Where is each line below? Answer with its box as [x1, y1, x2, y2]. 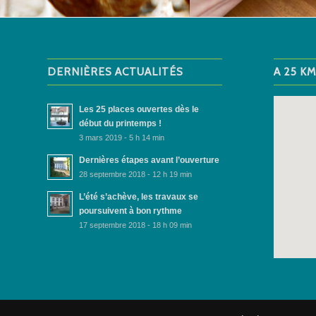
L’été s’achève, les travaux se [79, 192, 198, 202]
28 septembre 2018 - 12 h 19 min [79, 170, 192, 179]
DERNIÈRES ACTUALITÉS [47, 65, 183, 79]
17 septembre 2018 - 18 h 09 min [79, 221, 192, 230]
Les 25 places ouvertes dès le [79, 104, 199, 115]
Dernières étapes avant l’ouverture [79, 155, 219, 166]
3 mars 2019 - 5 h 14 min [79, 133, 164, 142]
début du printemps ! [79, 119, 162, 129]
